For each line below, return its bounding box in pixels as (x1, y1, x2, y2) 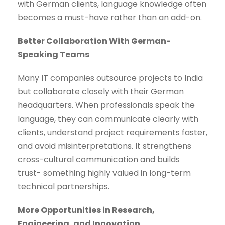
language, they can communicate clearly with (18, 113, 198, 125)
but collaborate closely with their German (18, 86, 184, 98)
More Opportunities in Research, (18, 204, 155, 216)
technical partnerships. (18, 181, 109, 193)
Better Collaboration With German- (18, 35, 171, 47)
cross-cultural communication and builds (18, 154, 180, 166)
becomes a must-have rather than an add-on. (18, 12, 202, 24)
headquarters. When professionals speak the (18, 99, 195, 111)
